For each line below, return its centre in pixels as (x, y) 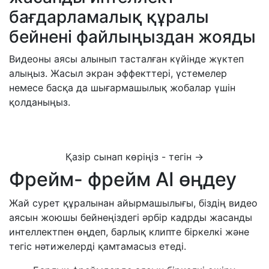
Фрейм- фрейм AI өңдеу (123, 179)
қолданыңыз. (40, 102)
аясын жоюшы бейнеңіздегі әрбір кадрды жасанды (131, 217)
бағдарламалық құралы (109, 17)
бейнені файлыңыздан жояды (132, 36)
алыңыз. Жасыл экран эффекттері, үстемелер (118, 73)
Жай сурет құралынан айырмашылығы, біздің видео (133, 203)
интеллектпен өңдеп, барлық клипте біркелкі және (129, 231)
